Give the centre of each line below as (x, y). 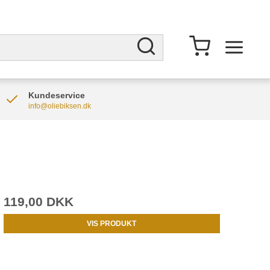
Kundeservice (56, 95)
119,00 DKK (38, 202)
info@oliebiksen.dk (59, 106)
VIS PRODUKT (112, 224)
